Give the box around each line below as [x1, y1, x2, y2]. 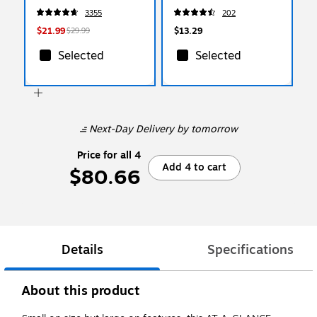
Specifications [207, 240, 294, 260]
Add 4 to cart [162, 159, 226, 175]
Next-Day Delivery [88, 121, 174, 137]
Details [61, 240, 103, 260]
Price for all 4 [77, 147, 141, 163]
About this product [21, 281, 141, 301]
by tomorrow [173, 121, 238, 137]
